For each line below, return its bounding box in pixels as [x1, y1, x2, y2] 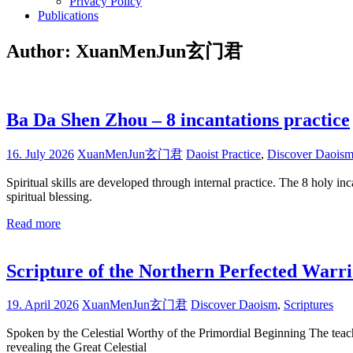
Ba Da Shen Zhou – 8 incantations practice [6, 109, 350, 130]
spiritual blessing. [6, 189, 92, 203]
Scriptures [284, 298, 333, 312]
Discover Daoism [191, 298, 277, 312]
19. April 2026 [6, 298, 79, 312]
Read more [6, 216, 61, 230]
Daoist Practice [186, 147, 261, 161]
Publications [38, 9, 98, 22]
